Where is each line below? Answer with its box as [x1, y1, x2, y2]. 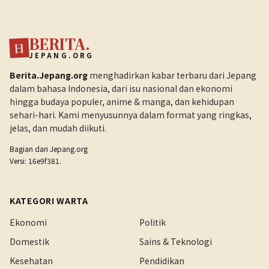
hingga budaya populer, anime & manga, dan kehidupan [10, 95, 234, 107]
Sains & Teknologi [139, 235, 212, 247]
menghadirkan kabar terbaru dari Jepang [88, 69, 256, 81]
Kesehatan [10, 255, 53, 267]
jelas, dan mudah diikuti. [10, 122, 106, 134]
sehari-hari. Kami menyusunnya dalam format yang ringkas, [10, 109, 252, 121]
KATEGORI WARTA [10, 195, 88, 207]
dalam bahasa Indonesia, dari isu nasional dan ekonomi [10, 82, 232, 94]
